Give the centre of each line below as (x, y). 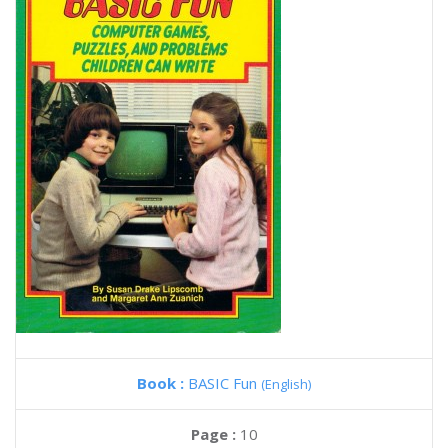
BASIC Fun (224, 383)
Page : (215, 434)
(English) (286, 384)
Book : (162, 383)
